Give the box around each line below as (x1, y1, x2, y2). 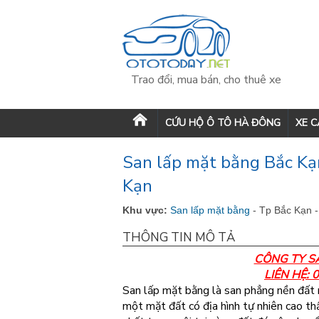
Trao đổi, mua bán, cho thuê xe (131, 72, 281, 88)
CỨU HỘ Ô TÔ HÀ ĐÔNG (165, 116, 281, 130)
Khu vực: (122, 204, 167, 216)
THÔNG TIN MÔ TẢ (122, 229, 235, 246)
